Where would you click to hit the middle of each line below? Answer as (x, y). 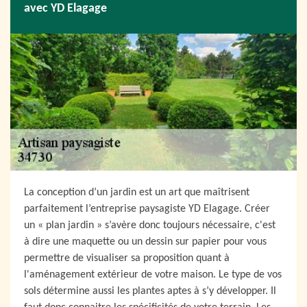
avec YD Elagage (65, 8)
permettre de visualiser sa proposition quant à (127, 258)
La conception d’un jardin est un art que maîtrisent (137, 193)
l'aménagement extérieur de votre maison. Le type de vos (153, 275)
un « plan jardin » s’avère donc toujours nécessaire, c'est (150, 225)
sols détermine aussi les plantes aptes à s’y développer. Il (150, 291)
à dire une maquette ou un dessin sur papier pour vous (145, 242)
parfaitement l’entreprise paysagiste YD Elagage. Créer (147, 209)
